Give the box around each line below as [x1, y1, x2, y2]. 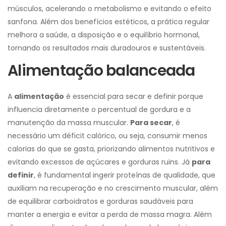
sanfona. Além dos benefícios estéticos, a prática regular [8, 17, 209, 27]
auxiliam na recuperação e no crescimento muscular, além [8, 183, 218, 194]
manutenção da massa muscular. [8, 118, 130, 128]
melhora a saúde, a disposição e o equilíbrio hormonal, [8, 30, 200, 40]
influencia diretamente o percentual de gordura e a [8, 104, 191, 115]
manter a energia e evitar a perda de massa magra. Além [8, 209, 212, 220]
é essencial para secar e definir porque [64, 91, 203, 102]
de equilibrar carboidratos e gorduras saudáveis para [8, 196, 193, 207]
